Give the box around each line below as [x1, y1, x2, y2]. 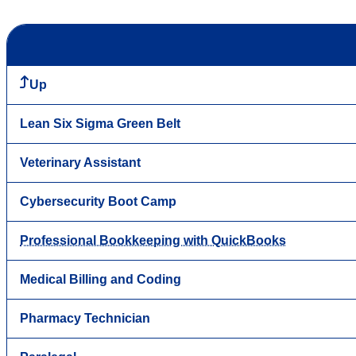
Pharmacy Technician [20, 311, 150, 325]
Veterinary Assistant [20, 155, 141, 169]
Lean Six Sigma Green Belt [20, 116, 180, 130]
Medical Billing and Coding [20, 272, 181, 286]
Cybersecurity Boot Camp [20, 194, 176, 208]
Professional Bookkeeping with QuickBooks [20, 233, 286, 247]
